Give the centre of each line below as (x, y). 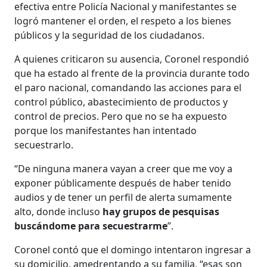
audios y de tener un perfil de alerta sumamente (123, 197)
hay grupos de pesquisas (161, 211)
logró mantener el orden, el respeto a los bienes (123, 21)
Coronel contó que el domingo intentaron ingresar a (133, 249)
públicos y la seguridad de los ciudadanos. (110, 35)
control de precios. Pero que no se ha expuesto (121, 116)
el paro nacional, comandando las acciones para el (128, 87)
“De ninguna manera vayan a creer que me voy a (124, 168)
